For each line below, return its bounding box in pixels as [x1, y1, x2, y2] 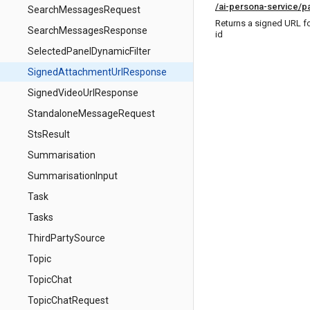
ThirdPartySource [28, 232, 105, 244]
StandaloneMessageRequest [28, 108, 155, 119]
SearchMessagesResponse [28, 25, 147, 36]
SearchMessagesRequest [28, 4, 140, 15]
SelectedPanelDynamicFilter [28, 46, 151, 57]
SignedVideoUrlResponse [28, 87, 138, 98]
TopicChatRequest [28, 295, 109, 306]
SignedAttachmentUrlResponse [28, 66, 167, 77]
